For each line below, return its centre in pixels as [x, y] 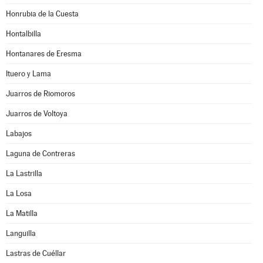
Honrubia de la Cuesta [42, 14]
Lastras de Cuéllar [36, 253]
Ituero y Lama [28, 74]
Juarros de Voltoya [37, 114]
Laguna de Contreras [41, 154]
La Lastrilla [24, 173]
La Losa [19, 193]
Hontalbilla [23, 34]
